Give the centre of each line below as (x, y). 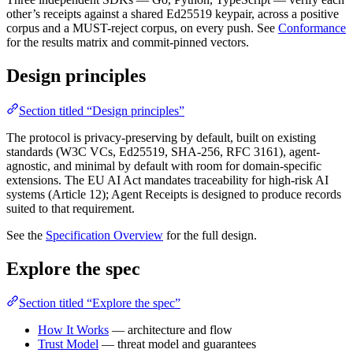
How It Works (73, 330)
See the (26, 235)
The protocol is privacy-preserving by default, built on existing (161, 137)
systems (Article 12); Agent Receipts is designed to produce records (174, 194)
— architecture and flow (171, 330)
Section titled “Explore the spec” (100, 303)
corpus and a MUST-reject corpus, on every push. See (142, 28)
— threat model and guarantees (177, 344)
